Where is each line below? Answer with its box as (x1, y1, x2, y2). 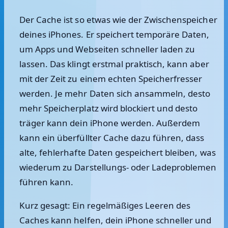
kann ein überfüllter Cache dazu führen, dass (19, 132, 205, 144)
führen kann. (19, 176, 74, 188)
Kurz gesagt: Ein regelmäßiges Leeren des (19, 199, 191, 211)
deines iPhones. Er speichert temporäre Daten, (19, 28, 210, 40)
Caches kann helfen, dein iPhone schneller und (19, 214, 212, 226)
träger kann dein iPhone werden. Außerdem (19, 117, 201, 129)
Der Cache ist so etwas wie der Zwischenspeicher (19, 14, 217, 25)
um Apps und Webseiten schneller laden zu (19, 43, 195, 55)
